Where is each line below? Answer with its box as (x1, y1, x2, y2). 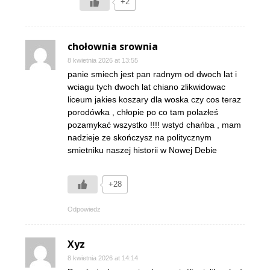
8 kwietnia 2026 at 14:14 (67, 254, 138, 262)
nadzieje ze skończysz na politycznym (67, 133, 212, 143)
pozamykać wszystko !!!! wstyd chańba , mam (67, 120, 241, 130)
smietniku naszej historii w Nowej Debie (67, 145, 217, 155)
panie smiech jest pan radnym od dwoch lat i (67, 69, 237, 80)
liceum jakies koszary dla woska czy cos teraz (67, 95, 241, 105)
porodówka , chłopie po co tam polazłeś (67, 107, 218, 118)
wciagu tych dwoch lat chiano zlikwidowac (67, 82, 225, 92)
